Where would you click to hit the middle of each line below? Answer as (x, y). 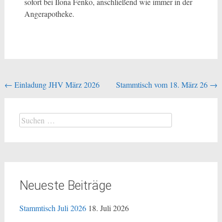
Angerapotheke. (49, 14)
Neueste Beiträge (65, 186)
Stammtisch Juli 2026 (53, 208)
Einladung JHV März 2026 (56, 84)
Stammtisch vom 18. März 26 (163, 84)
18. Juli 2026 (108, 208)
